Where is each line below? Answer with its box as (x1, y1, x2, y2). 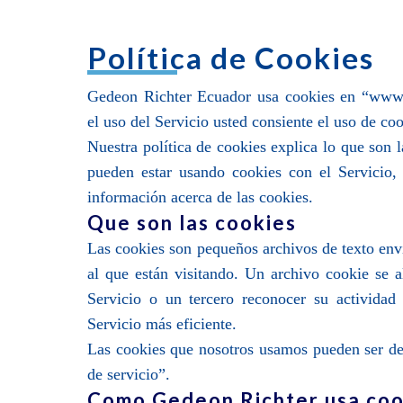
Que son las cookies (87, 210, 298, 235)
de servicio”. (87, 365, 171, 383)
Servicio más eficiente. (87, 315, 237, 333)
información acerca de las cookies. (87, 188, 314, 206)
